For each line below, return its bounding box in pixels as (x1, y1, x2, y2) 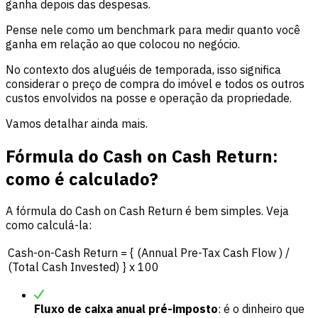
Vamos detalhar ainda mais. (6, 116, 148, 131)
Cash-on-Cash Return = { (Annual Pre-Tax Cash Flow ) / (8, 246, 290, 261)
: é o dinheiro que (218, 302, 305, 317)
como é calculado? (6, 167, 158, 190)
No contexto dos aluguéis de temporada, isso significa (6, 62, 281, 77)
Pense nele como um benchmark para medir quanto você (6, 22, 300, 37)
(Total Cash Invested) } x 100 (8, 260, 159, 275)
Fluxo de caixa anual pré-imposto (34, 302, 218, 317)
